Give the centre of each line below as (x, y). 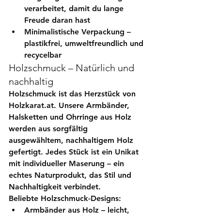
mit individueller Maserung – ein (68, 163)
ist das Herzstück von (97, 93)
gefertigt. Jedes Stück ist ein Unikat (75, 152)
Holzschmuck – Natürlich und (73, 68)
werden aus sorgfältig (49, 128)
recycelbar (43, 55)
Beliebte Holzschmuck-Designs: (65, 198)
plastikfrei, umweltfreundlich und (85, 43)
